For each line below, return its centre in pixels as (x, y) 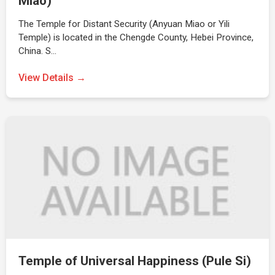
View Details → (52, 78)
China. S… (37, 51)
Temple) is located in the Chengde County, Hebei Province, (136, 37)
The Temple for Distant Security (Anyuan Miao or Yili (124, 24)
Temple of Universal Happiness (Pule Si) (135, 261)
